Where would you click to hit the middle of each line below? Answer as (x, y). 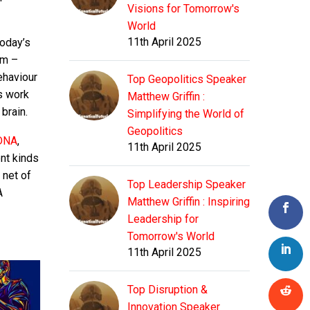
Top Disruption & (167, 290)
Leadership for (163, 219)
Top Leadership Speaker (186, 185)
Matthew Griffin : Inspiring (189, 202)
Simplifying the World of (186, 114)
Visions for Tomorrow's (183, 9)
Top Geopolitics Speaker (187, 80)
